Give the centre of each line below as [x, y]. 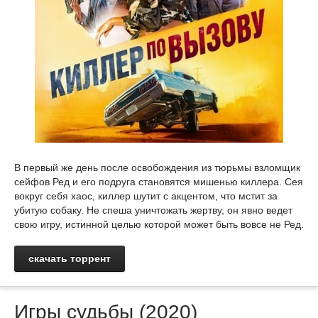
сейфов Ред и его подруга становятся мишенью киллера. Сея [159, 182]
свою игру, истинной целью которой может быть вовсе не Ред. [159, 224]
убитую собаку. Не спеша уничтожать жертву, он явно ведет [153, 210]
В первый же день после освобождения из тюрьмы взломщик [157, 168]
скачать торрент [70, 258]
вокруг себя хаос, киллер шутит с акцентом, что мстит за [146, 196]
